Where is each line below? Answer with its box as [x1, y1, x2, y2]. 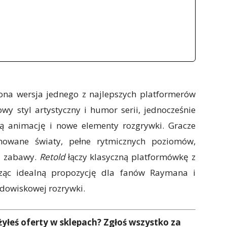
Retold [39, 192, 65, 204]
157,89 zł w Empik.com [51, 6, 135, 18]
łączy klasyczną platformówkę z [64, 192, 196, 204]
